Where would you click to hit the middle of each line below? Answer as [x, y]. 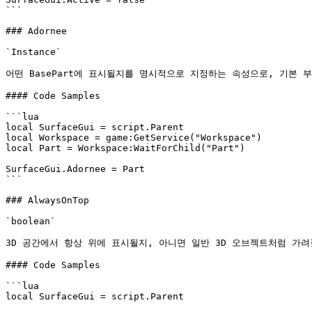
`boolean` [31, 221]
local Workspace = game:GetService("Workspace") [134, 138]
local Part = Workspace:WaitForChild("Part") [125, 148]
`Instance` [33, 52]
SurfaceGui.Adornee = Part [75, 169]
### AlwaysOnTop [47, 200]
